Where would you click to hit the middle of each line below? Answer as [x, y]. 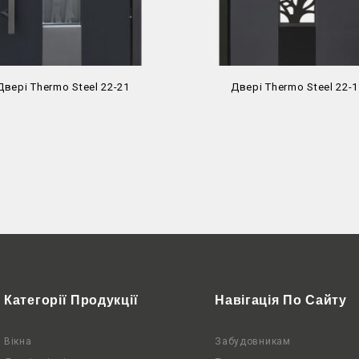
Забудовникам [253, 341]
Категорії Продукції [71, 300]
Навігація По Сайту [281, 300]
